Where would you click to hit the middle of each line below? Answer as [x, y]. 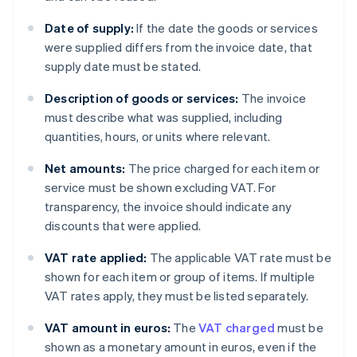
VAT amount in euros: [108, 328]
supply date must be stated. [123, 67]
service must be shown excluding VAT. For [160, 188]
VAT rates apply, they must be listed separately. [177, 296]
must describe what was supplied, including [164, 118]
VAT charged [237, 328]
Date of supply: [89, 28]
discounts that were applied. [123, 226]
